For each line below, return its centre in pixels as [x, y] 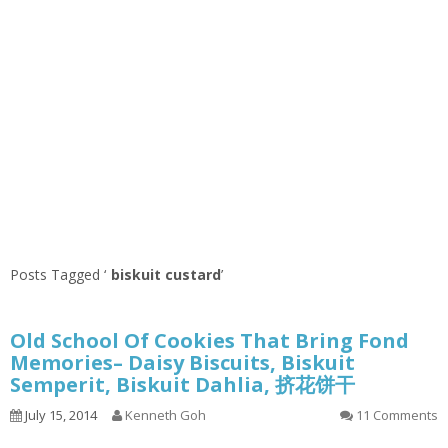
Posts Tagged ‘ [58, 275]
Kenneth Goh [165, 415]
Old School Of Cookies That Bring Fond [209, 341]
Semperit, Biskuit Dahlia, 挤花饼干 [182, 385]
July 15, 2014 [59, 415]
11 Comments [397, 415]
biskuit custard [166, 275]
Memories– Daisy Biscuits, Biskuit [182, 363]
